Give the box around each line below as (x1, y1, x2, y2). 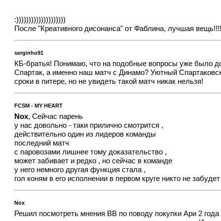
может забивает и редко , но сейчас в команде (14, 156, 173, 165)
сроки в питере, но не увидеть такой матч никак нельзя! (14, 77, 204, 85)
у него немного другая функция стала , (14, 165, 146, 174)
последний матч (14, 139, 70, 147)
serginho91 (14, 50, 44, 56)
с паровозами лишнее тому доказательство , (14, 147, 167, 156)
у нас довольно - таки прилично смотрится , (14, 121, 164, 129)
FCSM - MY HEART (14, 103, 63, 109)
